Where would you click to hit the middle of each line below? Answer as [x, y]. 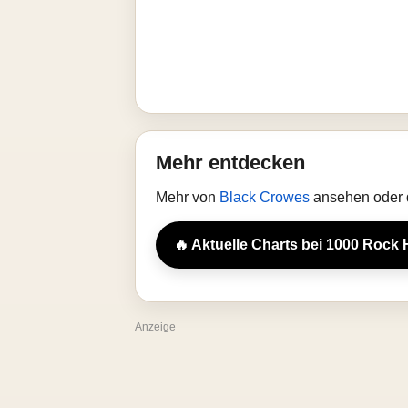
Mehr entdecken [230, 163]
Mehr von [188, 197]
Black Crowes [266, 197]
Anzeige [155, 327]
